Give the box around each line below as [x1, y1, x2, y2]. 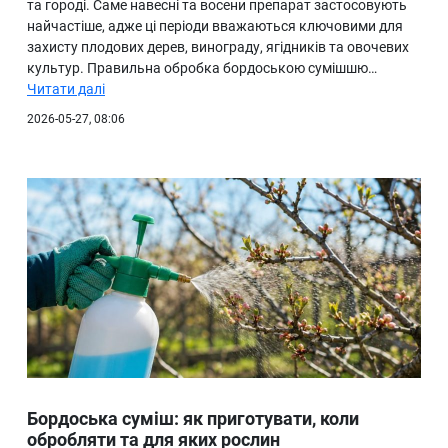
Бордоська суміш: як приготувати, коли [27, 408, 359, 430]
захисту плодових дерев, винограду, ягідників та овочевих [27, 39, 409, 56]
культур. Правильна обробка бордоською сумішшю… [27, 60, 377, 77]
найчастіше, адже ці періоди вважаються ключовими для [27, 18, 403, 35]
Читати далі [27, 81, 105, 98]
